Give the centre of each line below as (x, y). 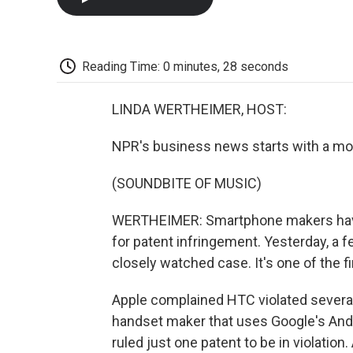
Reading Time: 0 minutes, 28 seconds (185, 66)
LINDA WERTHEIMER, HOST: (199, 110)
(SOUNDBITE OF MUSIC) (187, 184)
